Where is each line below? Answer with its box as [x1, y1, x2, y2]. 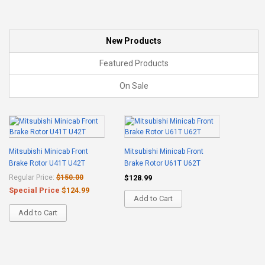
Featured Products [99, 59, 169, 68]
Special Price [9, 186, 60, 195]
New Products [106, 36, 161, 46]
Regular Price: [9, 173, 54, 182]
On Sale [119, 81, 148, 91]
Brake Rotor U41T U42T [9, 159, 85, 167]
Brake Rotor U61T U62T [124, 159, 201, 167]
